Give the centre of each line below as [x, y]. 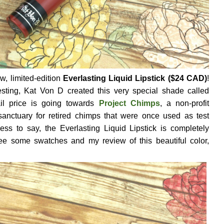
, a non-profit [184, 103]
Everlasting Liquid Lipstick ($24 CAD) [135, 78]
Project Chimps [129, 103]
